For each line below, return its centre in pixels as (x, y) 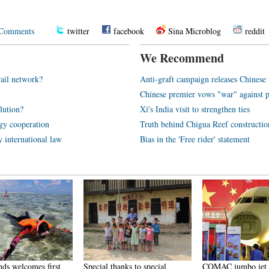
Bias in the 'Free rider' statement (195, 139)
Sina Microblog (195, 31)
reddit (255, 31)
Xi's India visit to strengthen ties (195, 109)
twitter (78, 31)
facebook (129, 31)
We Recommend (182, 58)
